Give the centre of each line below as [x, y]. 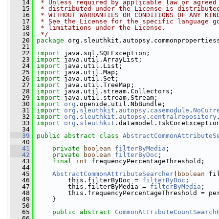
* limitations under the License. [101, 28]
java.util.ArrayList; [101, 59]
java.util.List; [91, 66]
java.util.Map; [89, 72]
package [52, 40]
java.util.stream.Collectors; [117, 91]
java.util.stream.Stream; [109, 98]
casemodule [170, 110]
